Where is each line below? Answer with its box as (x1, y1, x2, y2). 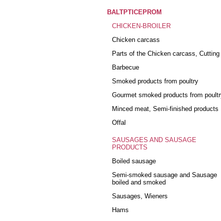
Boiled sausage (112, 157, 156, 165)
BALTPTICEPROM (107, 8, 162, 16)
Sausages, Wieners (112, 192, 168, 200)
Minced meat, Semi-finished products (112, 105, 219, 112)
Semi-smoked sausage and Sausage (112, 171, 217, 179)
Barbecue (112, 64, 139, 71)
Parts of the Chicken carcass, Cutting (112, 50, 220, 57)
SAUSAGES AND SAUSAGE (112, 136, 196, 144)
